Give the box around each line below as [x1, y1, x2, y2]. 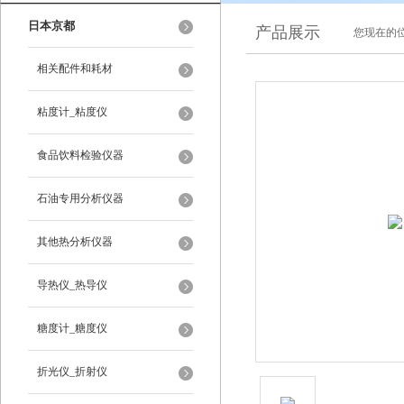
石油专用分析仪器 [37, 192, 124, 205]
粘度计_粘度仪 [37, 106, 107, 118]
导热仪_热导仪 [37, 279, 107, 291]
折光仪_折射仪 [37, 365, 107, 378]
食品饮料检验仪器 [37, 149, 124, 161]
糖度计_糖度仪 [37, 322, 107, 335]
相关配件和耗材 [37, 62, 113, 75]
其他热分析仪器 [37, 235, 113, 248]
